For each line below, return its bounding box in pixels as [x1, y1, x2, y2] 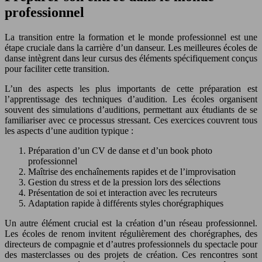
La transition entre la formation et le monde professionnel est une [5, 32, 257, 43]
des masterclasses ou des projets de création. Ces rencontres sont [5, 250, 257, 260]
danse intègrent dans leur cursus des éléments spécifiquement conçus [5, 53, 257, 64]
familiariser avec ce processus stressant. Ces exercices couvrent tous [5, 115, 257, 126]
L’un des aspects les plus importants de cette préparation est [5, 84, 257, 94]
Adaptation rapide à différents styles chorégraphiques [28, 198, 223, 209]
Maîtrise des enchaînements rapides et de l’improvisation [28, 167, 236, 177]
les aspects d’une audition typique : [5, 126, 133, 136]
